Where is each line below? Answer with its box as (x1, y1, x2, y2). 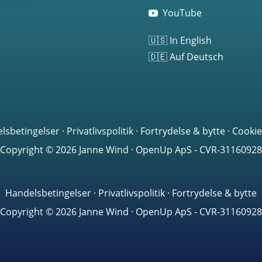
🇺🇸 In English (148, 33, 212, 47)
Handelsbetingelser (5, 186, 91, 199)
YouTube (162, 6, 202, 19)
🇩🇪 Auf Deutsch (148, 50, 223, 63)
